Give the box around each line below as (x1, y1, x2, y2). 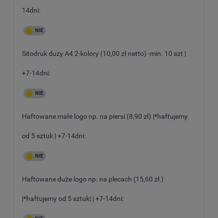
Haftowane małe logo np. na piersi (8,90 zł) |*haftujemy (22, 112, 188, 120)
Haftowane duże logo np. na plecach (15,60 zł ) (22, 175, 163, 183)
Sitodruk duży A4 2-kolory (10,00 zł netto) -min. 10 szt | (22, 49, 186, 57)
